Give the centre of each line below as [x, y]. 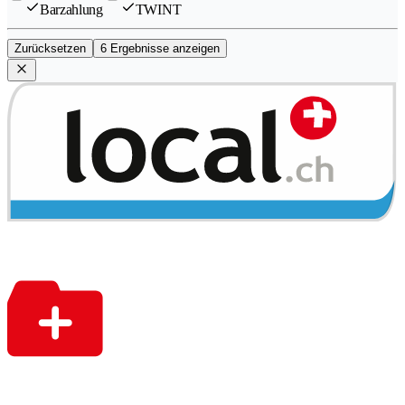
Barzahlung [71, 10]
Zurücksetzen [50, 49]
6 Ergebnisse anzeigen [160, 49]
